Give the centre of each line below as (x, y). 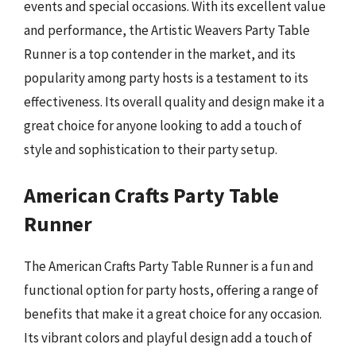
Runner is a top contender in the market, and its (160, 54)
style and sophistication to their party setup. (151, 149)
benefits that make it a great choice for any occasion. (173, 314)
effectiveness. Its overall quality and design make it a (174, 101)
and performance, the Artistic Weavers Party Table (167, 30)
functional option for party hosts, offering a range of (171, 290)
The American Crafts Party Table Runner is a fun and (169, 266)
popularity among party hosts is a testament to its (166, 77)
